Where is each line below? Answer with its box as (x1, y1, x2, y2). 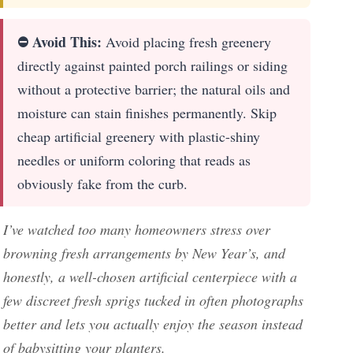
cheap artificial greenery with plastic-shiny (17, 127, 260, 147)
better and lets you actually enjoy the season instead (3, 314, 303, 334)
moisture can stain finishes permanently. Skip (17, 103, 277, 123)
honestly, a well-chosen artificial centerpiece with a (3, 267, 297, 287)
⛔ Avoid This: (17, 32, 102, 53)
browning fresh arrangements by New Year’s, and (3, 243, 285, 263)
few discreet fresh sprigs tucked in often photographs (3, 291, 303, 310)
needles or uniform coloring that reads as (17, 150, 251, 170)
